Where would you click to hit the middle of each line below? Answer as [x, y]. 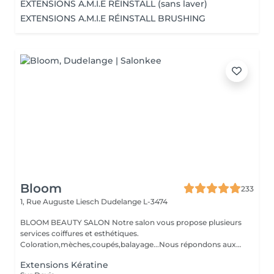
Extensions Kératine [64, 265]
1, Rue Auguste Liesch [61, 202]
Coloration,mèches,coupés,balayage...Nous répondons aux [128, 244]
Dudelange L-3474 [134, 202]
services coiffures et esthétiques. [80, 233]
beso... [32, 255]
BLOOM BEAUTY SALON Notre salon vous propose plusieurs [131, 222]
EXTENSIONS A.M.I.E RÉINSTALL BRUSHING [113, 18]
